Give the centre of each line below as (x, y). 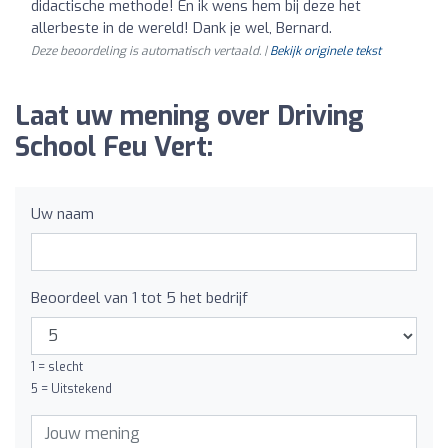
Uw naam (62, 213)
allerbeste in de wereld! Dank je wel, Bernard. (181, 27)
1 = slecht (57, 366)
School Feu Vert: (114, 147)
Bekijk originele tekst (325, 50)
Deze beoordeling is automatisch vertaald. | (150, 50)
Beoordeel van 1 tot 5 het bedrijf (139, 297)
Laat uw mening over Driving (189, 116)
